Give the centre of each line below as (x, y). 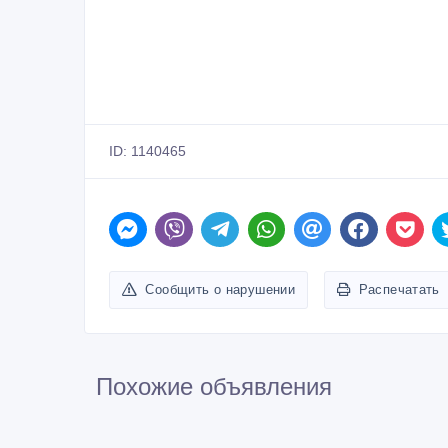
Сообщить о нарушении (220, 289)
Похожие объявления (214, 386)
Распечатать (399, 289)
